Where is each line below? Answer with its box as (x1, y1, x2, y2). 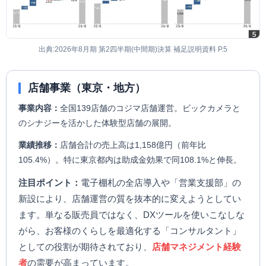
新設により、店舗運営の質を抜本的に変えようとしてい (18, 194, 241, 204)
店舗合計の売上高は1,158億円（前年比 (60, 140, 206, 150)
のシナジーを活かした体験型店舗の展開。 (18, 118, 176, 128)
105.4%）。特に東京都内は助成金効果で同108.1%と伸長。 (18, 155, 242, 164)
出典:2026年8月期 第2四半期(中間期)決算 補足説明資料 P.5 (39, 45, 227, 53)
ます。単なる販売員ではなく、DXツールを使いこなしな (18, 210, 245, 220)
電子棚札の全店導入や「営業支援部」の (81, 178, 241, 188)
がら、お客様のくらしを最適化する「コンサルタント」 (18, 226, 241, 236)
